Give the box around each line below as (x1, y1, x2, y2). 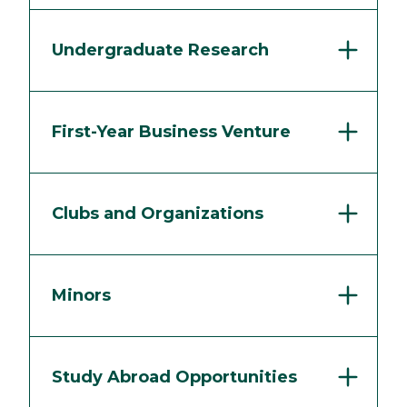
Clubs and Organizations (52, 203, 263, 223)
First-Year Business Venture (52, 121, 292, 142)
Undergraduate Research (52, 39, 269, 60)
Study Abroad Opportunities (52, 366, 297, 387)
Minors (52, 284, 111, 305)
